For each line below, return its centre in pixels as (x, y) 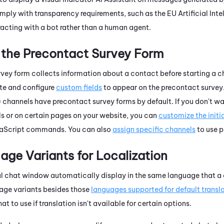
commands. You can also (68, 129)
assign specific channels (154, 129)
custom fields (79, 87)
